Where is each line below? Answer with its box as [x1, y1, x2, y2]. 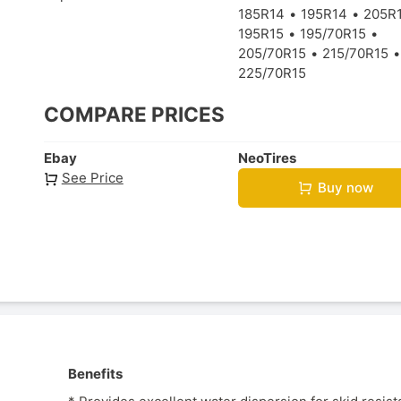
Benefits [68, 365, 124, 383]
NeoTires [238, 149, 297, 166]
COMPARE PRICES [44, 102, 225, 127]
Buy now [317, 179, 373, 197]
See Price [61, 168, 124, 186]
